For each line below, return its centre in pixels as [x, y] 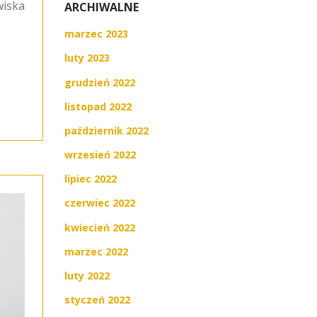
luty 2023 [87, 58]
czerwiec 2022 [100, 203]
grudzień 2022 [100, 82]
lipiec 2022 [91, 179]
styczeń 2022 [97, 300]
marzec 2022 [96, 251]
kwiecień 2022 [100, 227]
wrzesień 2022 [100, 155]
